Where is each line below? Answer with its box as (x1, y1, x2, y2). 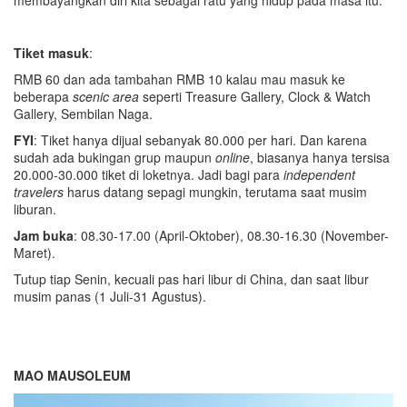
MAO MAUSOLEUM (14, 365, 131, 384)
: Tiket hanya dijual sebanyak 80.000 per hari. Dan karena (34, 130, 367, 149)
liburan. (14, 199, 56, 218)
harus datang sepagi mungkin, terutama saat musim (64, 182, 367, 201)
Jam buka (14, 225, 74, 244)
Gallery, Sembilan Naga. (14, 104, 153, 123)
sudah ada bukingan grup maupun (14, 147, 215, 166)
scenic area (73, 86, 139, 105)
